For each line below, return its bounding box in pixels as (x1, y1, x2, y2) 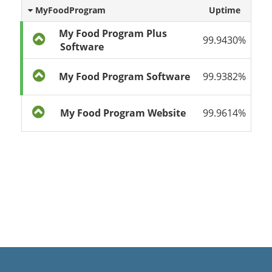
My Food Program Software (59, 70, 190, 83)
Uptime (208, 4, 240, 16)
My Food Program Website (60, 106, 186, 120)
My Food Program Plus (59, 27, 167, 40)
